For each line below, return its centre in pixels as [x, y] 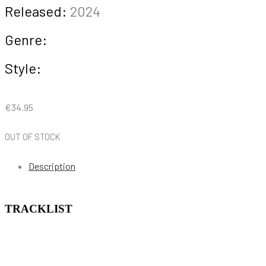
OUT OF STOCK [33, 137]
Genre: [26, 39]
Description [52, 166]
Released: [36, 11]
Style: [23, 68]
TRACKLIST [39, 209]
